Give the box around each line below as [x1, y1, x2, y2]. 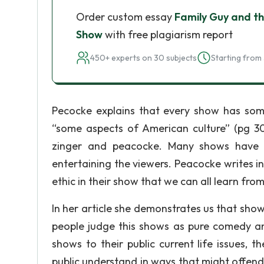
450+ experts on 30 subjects [90, 52, 197, 63]
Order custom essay [76, 10, 174, 24]
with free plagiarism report [103, 28, 233, 41]
